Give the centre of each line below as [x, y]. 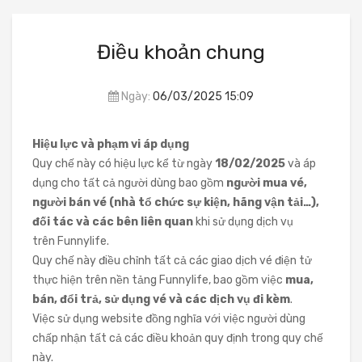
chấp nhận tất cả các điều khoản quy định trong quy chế [178, 338]
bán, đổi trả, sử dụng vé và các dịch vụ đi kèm [161, 299]
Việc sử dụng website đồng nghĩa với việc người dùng [169, 319]
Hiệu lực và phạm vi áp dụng [111, 144]
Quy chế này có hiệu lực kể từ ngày [124, 164]
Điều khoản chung [181, 52]
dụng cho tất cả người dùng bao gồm [129, 183]
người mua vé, [267, 183]
